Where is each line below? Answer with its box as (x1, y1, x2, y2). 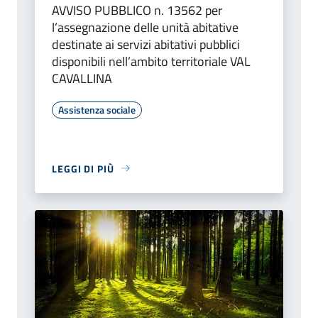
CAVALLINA (52, 68, 112, 88)
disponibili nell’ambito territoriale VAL (52, 51, 251, 71)
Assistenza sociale (58, 102, 136, 117)
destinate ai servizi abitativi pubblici (52, 34, 240, 54)
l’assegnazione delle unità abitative (52, 17, 238, 37)
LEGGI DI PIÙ (52, 160, 114, 176)
